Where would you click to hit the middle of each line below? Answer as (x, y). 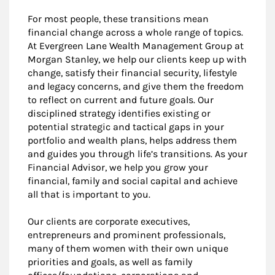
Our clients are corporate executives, (109, 222)
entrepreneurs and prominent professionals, (126, 235)
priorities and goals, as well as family (110, 262)
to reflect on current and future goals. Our (121, 100)
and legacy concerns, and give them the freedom (136, 87)
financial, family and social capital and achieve (133, 181)
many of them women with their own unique (128, 249)
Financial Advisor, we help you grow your (118, 168)
